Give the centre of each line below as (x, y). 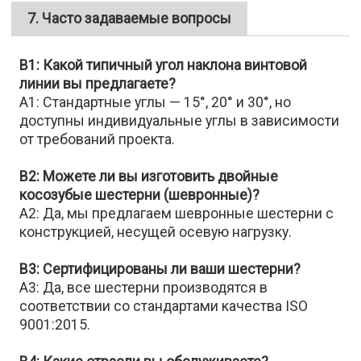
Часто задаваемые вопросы (137, 19)
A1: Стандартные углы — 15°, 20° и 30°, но (156, 102)
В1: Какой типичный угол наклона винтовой (164, 65)
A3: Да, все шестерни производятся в (144, 288)
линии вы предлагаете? (98, 84)
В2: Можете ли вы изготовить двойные (149, 176)
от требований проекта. (98, 139)
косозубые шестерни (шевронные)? (140, 195)
